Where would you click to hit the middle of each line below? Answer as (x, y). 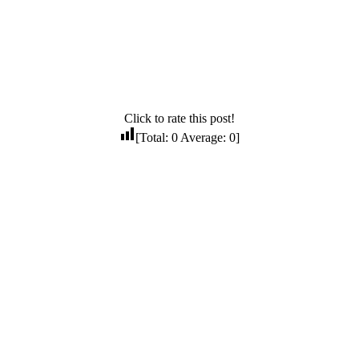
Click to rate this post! (179, 119)
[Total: (153, 138)
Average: (204, 138)
